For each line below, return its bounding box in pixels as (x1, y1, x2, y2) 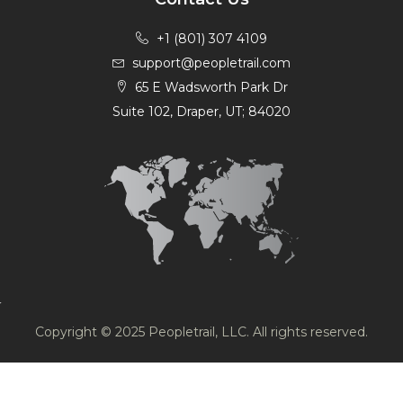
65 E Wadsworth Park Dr (135, 79, 289, 96)
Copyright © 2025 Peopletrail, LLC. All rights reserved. (35, 324, 368, 341)
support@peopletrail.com (132, 55, 291, 72)
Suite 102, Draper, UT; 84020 (112, 103, 291, 121)
